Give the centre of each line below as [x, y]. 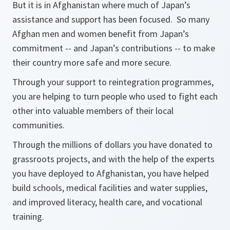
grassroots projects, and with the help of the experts [113, 159]
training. [29, 216]
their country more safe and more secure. [93, 62]
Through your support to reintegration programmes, [113, 82]
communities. [40, 125]
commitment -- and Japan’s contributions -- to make [114, 48]
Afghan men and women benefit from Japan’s [101, 34]
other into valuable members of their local [93, 111]
